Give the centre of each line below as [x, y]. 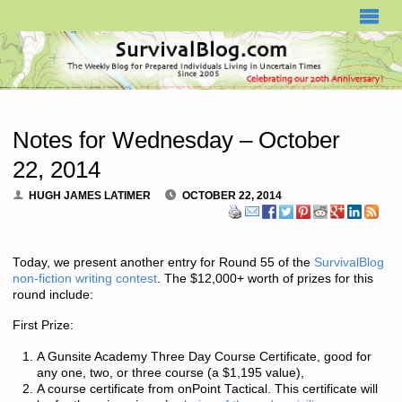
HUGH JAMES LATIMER [90, 195]
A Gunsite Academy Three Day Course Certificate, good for [204, 356]
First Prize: [43, 326]
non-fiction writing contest [84, 279]
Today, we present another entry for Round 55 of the [163, 263]
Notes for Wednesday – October [176, 140]
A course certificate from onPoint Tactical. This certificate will [207, 389]
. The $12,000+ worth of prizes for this [265, 279]
